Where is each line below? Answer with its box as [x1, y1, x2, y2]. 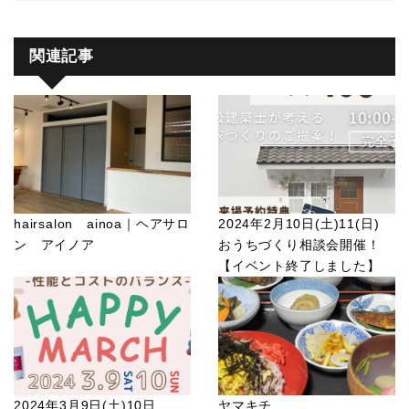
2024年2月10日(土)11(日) [218, 216, 393, 232]
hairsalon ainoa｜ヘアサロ [14, 216, 190, 232]
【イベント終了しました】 [218, 258, 381, 274]
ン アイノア [14, 237, 95, 253]
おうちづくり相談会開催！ [218, 237, 381, 253]
